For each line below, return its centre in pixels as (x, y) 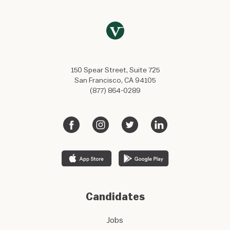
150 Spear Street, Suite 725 (115, 71)
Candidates (115, 197)
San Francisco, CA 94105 (115, 81)
